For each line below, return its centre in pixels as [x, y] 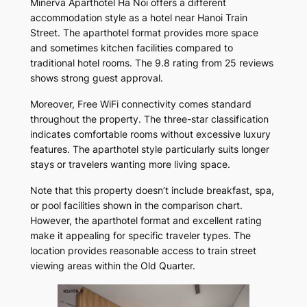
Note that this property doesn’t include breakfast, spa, [152, 190]
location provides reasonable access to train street [143, 250]
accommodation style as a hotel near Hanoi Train [138, 17]
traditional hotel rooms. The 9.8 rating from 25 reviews [151, 62]
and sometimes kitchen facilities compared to [131, 47]
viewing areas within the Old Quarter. [112, 265]
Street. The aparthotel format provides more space [144, 32]
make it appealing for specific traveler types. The [140, 235]
